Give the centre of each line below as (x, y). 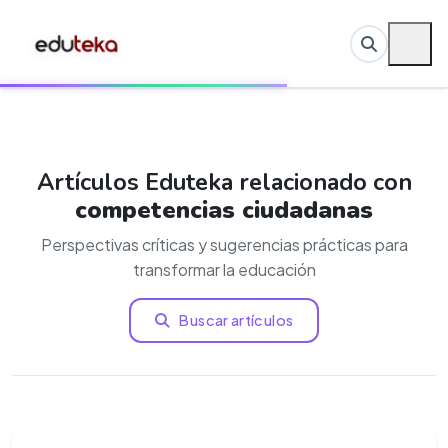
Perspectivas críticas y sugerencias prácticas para (224, 244)
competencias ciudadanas (224, 210)
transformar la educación (224, 269)
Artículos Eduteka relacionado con (224, 182)
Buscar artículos (236, 320)
